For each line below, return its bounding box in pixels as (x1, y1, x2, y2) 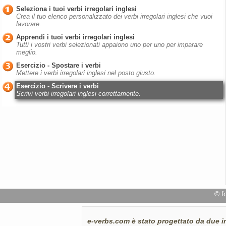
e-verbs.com (87, 217, 132, 225)
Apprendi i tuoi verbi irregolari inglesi (16, 33, 135, 41)
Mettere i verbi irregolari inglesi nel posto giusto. (16, 69, 156, 77)
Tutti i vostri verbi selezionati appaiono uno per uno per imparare (16, 41, 203, 48)
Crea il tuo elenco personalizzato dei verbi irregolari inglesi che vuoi (16, 13, 212, 20)
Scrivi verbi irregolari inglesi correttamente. (16, 90, 141, 97)
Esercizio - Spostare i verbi (16, 62, 101, 69)
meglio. (16, 48, 37, 56)
